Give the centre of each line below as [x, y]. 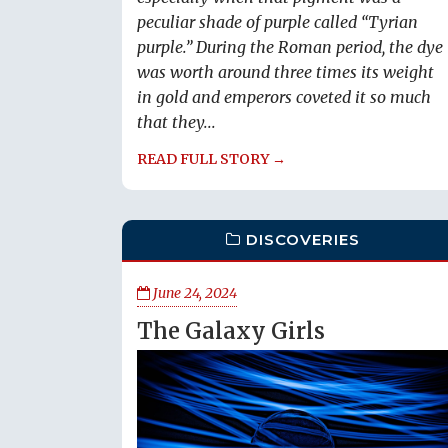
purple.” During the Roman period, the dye [290, 47]
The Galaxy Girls [231, 331]
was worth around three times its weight [285, 72]
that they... [176, 122]
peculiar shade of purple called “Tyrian [277, 22]
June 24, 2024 [193, 293]
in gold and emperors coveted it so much [284, 97]
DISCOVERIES [303, 239]
